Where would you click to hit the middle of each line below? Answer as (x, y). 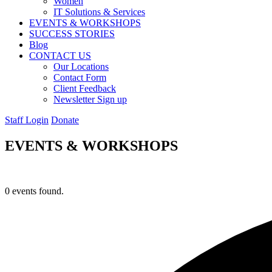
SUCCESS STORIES (72, 34)
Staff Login (27, 120)
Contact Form (80, 77)
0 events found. (34, 191)
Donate (65, 120)
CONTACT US (60, 56)
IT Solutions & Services (99, 12)
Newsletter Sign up (90, 99)
